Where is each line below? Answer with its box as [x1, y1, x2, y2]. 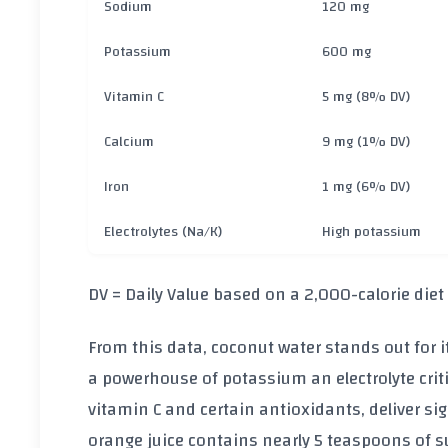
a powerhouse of [88, 362, 218, 396]
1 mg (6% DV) [322, 172, 410, 200]
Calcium [104, 127, 154, 155]
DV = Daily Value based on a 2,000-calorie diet [88, 278, 444, 312]
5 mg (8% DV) [322, 82, 410, 110]
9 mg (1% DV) [322, 127, 410, 155]
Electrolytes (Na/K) [104, 217, 222, 245]
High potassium [322, 217, 421, 245]
